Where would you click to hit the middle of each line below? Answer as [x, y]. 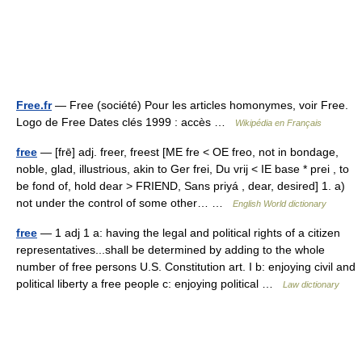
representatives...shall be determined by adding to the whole [170, 250]
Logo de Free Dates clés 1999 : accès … [126, 122]
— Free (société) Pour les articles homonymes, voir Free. [200, 105]
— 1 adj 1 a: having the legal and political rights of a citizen [189, 233]
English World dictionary [280, 204]
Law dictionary [311, 284]
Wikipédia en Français [278, 123]
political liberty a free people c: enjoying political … [149, 284]
